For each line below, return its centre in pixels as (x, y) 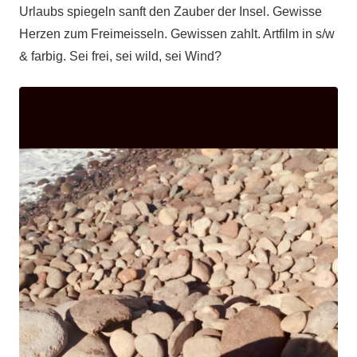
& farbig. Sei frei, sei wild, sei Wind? (120, 57)
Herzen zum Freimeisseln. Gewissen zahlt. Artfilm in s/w (177, 34)
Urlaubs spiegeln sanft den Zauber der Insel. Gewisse (171, 12)
